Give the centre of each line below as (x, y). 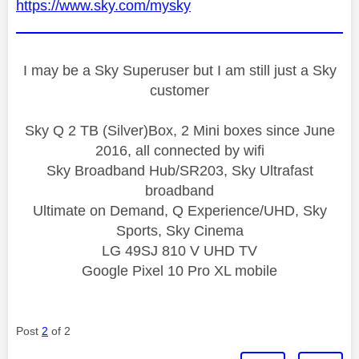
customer (179, 90)
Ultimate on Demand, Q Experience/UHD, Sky (179, 210)
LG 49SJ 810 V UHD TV (179, 250)
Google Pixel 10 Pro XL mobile (179, 270)
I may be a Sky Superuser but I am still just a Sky (179, 70)
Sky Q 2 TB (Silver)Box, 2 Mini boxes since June (179, 130)
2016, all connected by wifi (179, 150)
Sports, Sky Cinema (179, 230)
